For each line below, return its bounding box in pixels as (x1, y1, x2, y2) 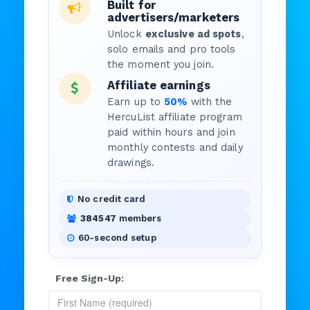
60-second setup (78, 232, 156, 243)
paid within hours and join (107, 127, 235, 138)
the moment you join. (107, 59, 214, 71)
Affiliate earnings (107, 79, 210, 92)
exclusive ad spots (145, 28, 241, 40)
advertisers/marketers (107, 11, 240, 24)
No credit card (77, 194, 146, 204)
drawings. (107, 157, 154, 169)
